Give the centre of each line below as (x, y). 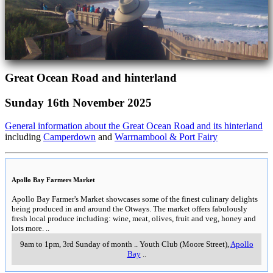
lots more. (28, 229)
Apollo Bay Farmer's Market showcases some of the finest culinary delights (135, 199)
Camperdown (69, 137)
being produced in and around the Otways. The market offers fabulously (129, 209)
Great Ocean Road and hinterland (91, 77)
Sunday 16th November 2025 (78, 102)
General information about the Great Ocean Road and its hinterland (134, 126)
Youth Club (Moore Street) (183, 244)
